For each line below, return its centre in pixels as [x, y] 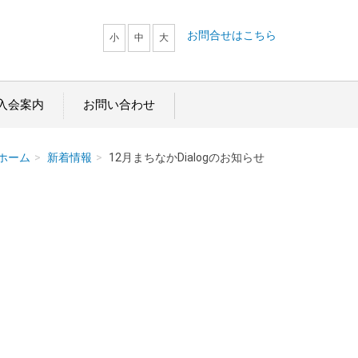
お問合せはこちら [232, 35]
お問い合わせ [119, 105]
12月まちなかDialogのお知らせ [187, 157]
